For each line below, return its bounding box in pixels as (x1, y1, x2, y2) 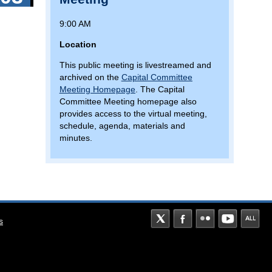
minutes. (59, 132, 92, 143)
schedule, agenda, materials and (59, 120, 185, 131)
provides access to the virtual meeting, (59, 108, 207, 118)
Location (59, 39, 97, 49)
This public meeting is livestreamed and (59, 59, 211, 70)
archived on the (59, 72, 121, 82)
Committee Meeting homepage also (59, 96, 197, 106)
